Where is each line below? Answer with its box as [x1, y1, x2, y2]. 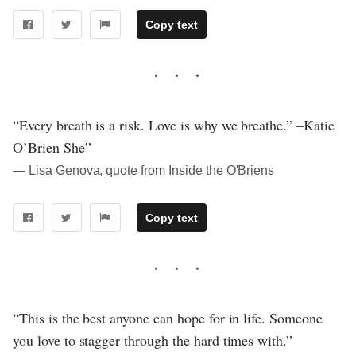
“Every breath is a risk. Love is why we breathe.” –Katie [13, 115, 335, 135]
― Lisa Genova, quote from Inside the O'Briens [13, 164, 275, 178]
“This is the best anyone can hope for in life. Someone [13, 308, 323, 327]
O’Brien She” [13, 137, 91, 157]
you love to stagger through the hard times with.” [13, 330, 293, 350]
